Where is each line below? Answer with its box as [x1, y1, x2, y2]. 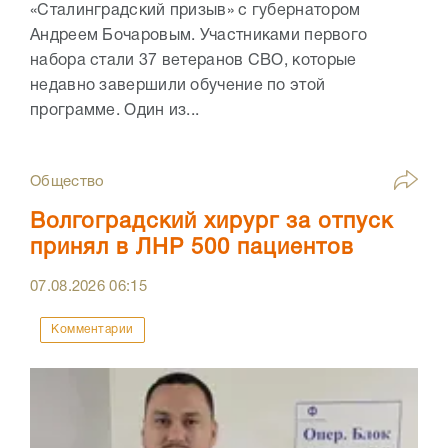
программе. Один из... [30, 104, 200, 119]
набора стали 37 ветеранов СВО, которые [30, 54, 357, 69]
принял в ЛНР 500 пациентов [30, 238, 354, 259]
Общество [30, 175, 105, 190]
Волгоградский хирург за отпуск [30, 212, 393, 233]
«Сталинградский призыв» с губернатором [30, 4, 361, 19]
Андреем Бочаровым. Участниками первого [30, 29, 368, 44]
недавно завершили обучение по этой [30, 79, 326, 94]
